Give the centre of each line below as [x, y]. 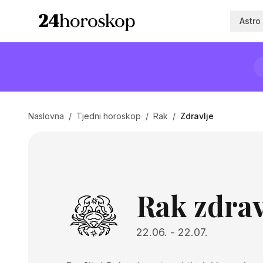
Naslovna [46, 116]
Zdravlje [197, 116]
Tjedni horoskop [109, 116]
